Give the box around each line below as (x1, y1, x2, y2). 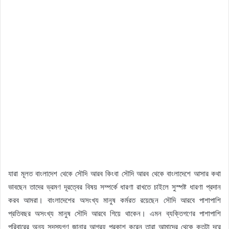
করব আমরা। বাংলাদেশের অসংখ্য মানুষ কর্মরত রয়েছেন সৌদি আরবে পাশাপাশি (8, 195, 221, 205)
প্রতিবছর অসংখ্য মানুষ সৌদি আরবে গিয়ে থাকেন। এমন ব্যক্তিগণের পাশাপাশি (8, 209, 221, 219)
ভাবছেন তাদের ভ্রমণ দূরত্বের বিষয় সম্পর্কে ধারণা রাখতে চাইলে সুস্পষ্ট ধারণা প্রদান (8, 182, 221, 192)
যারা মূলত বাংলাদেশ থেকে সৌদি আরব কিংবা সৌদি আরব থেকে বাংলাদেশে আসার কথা (8, 169, 221, 179)
